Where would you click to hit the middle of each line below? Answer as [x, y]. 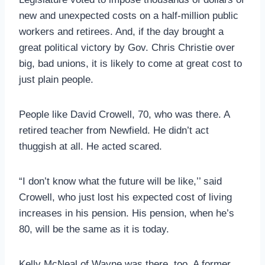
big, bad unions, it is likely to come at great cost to [130, 64]
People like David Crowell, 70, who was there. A [124, 114]
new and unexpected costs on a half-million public [129, 16]
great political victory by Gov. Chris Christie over [127, 48]
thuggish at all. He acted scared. [91, 146]
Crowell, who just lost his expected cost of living [125, 197]
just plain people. [56, 80]
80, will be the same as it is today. [94, 229]
